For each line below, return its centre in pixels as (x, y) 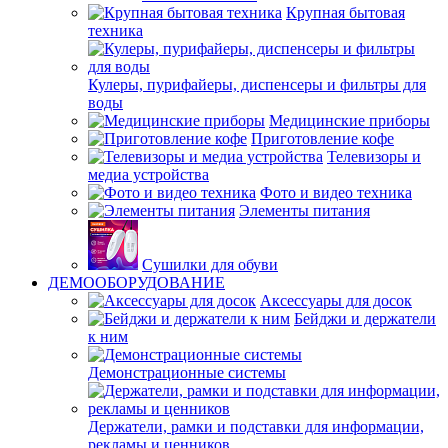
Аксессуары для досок (336, 300)
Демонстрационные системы (187, 372)
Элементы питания (304, 210)
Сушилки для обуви (210, 264)
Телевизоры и (374, 156)
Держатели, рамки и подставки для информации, (256, 426)
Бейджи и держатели (365, 318)
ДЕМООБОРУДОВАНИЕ (136, 282)
